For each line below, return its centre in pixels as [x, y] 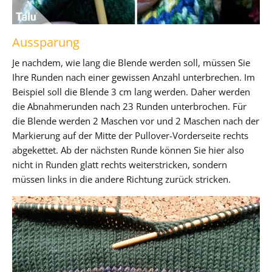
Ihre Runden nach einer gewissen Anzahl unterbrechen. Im [134, 77]
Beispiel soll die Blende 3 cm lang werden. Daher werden [131, 91]
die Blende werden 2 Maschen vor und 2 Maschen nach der [136, 121]
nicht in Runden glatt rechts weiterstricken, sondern [120, 164]
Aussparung [46, 42]
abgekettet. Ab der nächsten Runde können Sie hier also [128, 150]
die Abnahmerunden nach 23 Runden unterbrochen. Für [129, 106]
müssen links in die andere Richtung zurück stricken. [121, 179]
